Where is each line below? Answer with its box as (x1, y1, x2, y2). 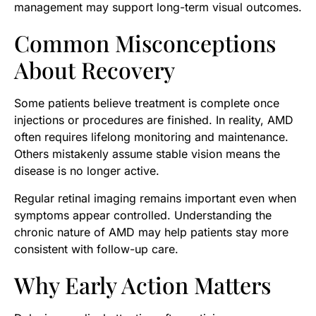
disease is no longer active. (14, 164, 159, 178)
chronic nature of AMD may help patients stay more (14, 224, 288, 239)
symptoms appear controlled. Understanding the (14, 207, 272, 222)
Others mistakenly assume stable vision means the (14, 147, 280, 162)
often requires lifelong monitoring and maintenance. (14, 130, 288, 145)
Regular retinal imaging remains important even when (14, 190, 296, 205)
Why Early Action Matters (14, 269, 271, 300)
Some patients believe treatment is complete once (14, 96, 279, 111)
